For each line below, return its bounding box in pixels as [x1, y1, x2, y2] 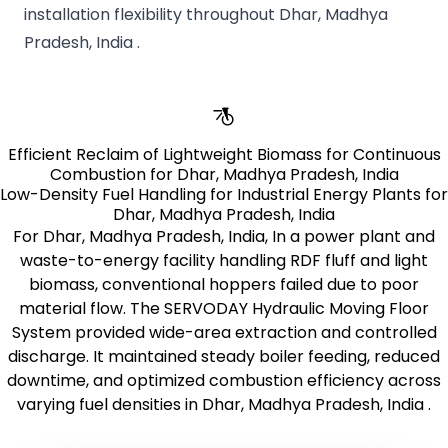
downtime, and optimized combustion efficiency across [7, 369, 441, 393]
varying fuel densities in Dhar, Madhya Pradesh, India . [17, 393, 431, 417]
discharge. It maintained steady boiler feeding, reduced [8, 345, 440, 369]
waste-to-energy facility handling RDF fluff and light [20, 249, 428, 273]
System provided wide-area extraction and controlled [11, 321, 437, 345]
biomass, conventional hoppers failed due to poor [29, 273, 419, 297]
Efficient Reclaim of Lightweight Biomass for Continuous [7, 143, 441, 167]
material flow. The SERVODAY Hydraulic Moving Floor [19, 297, 429, 321]
